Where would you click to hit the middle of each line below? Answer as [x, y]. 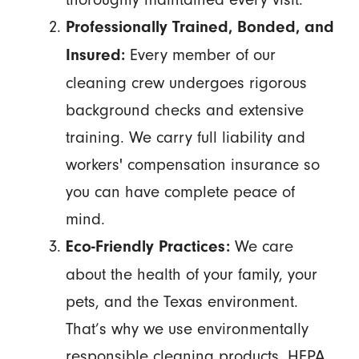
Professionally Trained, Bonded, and [200, 27]
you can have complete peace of [180, 192]
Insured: [95, 55]
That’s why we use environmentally [187, 329]
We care [261, 246]
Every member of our [200, 55]
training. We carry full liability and [185, 137]
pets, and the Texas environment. [182, 302]
